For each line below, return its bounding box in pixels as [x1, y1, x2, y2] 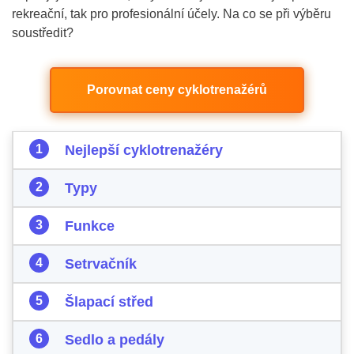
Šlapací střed [65, 294, 153, 310]
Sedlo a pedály [65, 332, 164, 348]
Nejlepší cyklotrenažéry [65, 142, 223, 158]
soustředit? [12, 26, 73, 40]
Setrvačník [65, 256, 137, 272]
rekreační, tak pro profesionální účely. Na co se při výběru [12, 7, 331, 21]
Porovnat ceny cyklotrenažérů [87, 83, 267, 96]
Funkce [65, 218, 115, 234]
